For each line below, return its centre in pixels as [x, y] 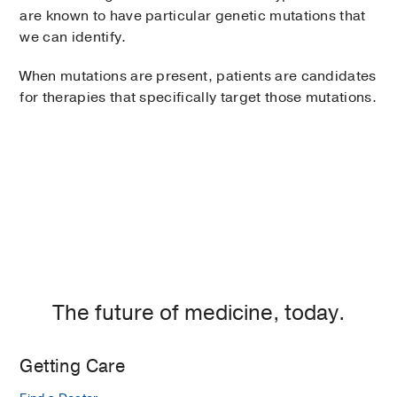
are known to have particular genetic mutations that [193, 16]
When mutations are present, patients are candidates [198, 77]
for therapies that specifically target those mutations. [198, 98]
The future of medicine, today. [198, 312]
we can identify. [73, 38]
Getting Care [73, 366]
